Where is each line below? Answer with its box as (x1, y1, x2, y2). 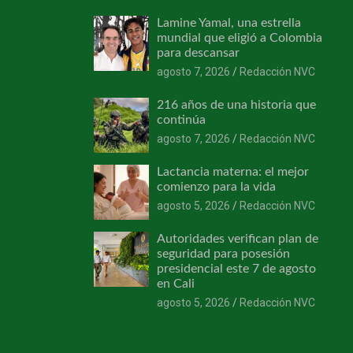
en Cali (156, 277, 195, 290)
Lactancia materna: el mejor (156, 165, 309, 178)
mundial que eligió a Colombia (156, 31, 322, 44)
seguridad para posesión (156, 247, 290, 260)
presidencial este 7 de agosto (156, 262, 316, 275)
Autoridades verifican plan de (156, 232, 318, 245)
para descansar (156, 46, 240, 59)
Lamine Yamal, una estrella (156, 16, 301, 29)
